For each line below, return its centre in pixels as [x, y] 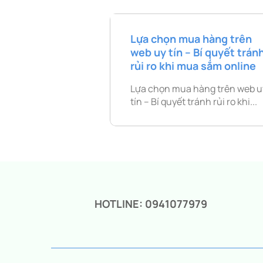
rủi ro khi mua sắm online [193, 65]
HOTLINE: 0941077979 [151, 203]
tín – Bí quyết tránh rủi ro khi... [194, 101]
